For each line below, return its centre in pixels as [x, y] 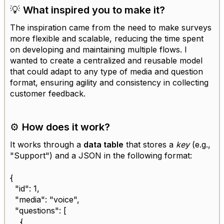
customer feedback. [48, 94]
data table [103, 145]
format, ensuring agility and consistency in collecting [109, 83]
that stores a [150, 145]
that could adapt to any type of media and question [106, 72]
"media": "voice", [45, 200]
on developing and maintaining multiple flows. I [98, 50]
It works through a [47, 145]
